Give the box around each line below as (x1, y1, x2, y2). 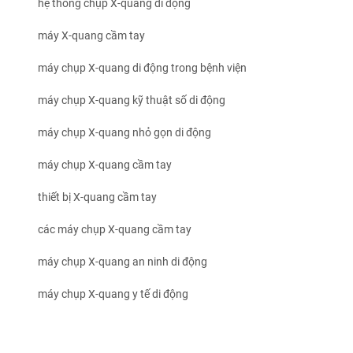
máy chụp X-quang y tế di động (38, 288, 188, 301)
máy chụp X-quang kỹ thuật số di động (38, 94, 225, 107)
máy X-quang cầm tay (38, 29, 145, 43)
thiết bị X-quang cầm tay (38, 191, 157, 204)
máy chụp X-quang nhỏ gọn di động (38, 126, 211, 139)
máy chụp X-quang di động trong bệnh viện (38, 61, 247, 75)
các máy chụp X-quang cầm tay (38, 223, 191, 236)
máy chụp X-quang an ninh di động (38, 255, 207, 269)
